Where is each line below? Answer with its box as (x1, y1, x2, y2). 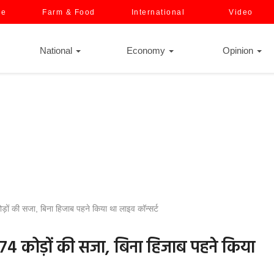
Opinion (223, 45, 256, 56)
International (131, 8, 185, 17)
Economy (127, 45, 168, 56)
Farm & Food (42, 8, 95, 17)
